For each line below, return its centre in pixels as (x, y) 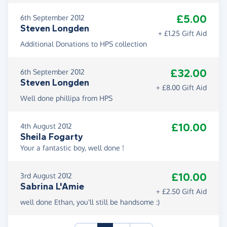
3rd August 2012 (46, 176)
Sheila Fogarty (52, 137)
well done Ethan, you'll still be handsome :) (90, 202)
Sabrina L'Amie (52, 187)
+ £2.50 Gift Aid (181, 192)
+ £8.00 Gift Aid (181, 88)
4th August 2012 (46, 126)
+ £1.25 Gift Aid (182, 33)
